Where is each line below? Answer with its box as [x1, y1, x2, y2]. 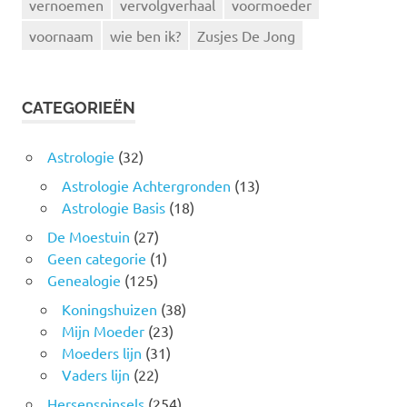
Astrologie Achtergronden [61, 176, 231, 195]
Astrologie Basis [61, 198, 165, 217]
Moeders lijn [61, 343, 142, 362]
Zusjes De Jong [197, 25, 295, 45]
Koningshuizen [61, 300, 157, 319]
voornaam [29, 25, 94, 45]
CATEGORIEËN [22, 98, 135, 118]
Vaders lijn [61, 365, 130, 384]
